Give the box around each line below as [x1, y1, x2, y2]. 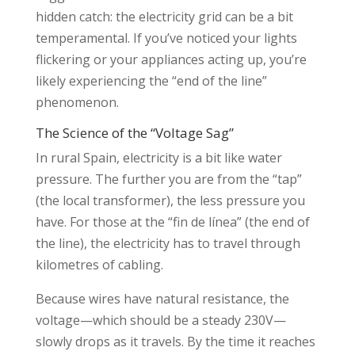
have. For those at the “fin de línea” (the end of [35, 212, 310, 231]
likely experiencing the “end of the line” [35, 71, 267, 90]
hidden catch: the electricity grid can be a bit [35, 7, 293, 25]
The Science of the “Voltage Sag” [35, 123, 234, 142]
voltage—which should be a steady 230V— [35, 311, 286, 329]
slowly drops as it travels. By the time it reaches [35, 332, 315, 350]
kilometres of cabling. [35, 255, 163, 273]
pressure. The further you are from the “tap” [35, 170, 302, 188]
